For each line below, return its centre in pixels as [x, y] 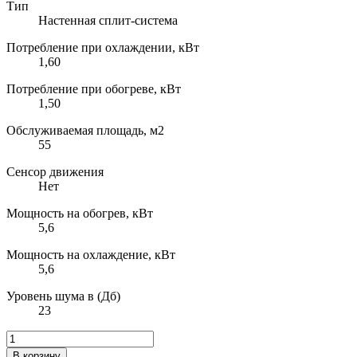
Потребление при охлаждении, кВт [103, 48]
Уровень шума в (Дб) [63, 296]
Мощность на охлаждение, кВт [91, 255]
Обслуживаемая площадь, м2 [85, 131]
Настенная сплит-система [108, 21]
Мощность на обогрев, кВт [80, 214]
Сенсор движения [55, 172]
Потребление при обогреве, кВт [94, 89]
